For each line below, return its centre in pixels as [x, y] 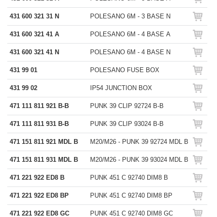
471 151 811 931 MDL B [44, 160]
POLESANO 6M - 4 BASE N [130, 52]
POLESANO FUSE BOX [125, 70]
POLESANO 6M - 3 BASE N [130, 16]
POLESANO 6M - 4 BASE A [130, 34]
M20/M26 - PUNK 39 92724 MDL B [139, 142]
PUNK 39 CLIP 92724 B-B [127, 106]
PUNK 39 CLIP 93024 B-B [127, 124]
